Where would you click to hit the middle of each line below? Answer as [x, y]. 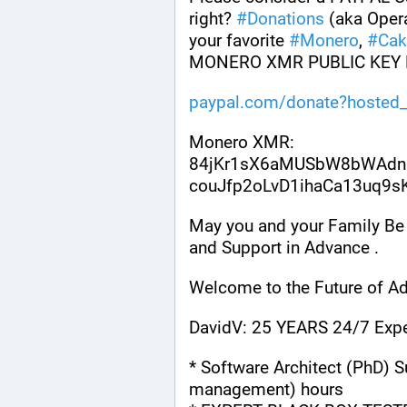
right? [213, 19]
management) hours [266, 390]
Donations [286, 19]
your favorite [239, 41]
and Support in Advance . [284, 248]
